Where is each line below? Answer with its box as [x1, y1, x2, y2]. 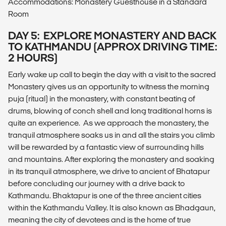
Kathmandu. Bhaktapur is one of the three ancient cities [8, 191, 201, 200]
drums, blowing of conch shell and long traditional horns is [8, 106, 212, 116]
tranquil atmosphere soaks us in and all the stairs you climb [8, 131, 215, 140]
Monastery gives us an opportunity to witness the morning [8, 82, 209, 91]
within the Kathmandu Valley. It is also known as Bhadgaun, [8, 203, 215, 212]
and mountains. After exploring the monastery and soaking [8, 155, 214, 164]
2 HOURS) [8, 52, 58, 64]
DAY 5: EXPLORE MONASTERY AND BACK [8, 30, 216, 42]
